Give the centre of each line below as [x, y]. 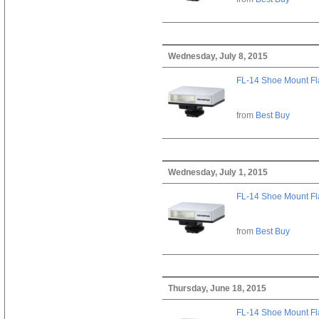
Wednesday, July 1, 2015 [218, 172]
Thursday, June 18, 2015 [217, 288]
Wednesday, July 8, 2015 [218, 56]
